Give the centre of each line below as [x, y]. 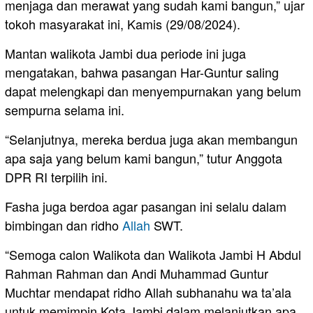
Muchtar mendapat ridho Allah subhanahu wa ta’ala [148, 292]
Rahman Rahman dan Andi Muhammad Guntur [137, 273]
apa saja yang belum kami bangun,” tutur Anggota [144, 158]
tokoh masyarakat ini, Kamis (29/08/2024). [123, 23]
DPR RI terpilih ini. [56, 176]
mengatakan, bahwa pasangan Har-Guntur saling [142, 72]
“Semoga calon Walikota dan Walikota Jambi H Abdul [153, 254]
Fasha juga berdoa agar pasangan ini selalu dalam [146, 206]
